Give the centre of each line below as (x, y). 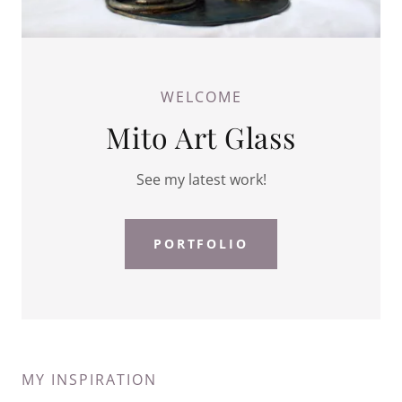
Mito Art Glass (201, 136)
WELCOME (201, 96)
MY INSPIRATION (89, 379)
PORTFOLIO (201, 244)
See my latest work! (201, 179)
